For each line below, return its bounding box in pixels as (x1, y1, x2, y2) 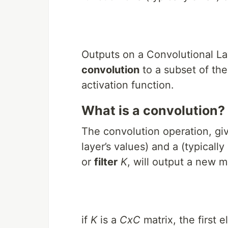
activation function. (81, 79, 174, 92)
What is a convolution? (81, 103, 225, 119)
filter (94, 156, 118, 168)
